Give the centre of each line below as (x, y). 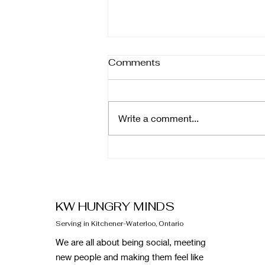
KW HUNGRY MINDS (115, 206)
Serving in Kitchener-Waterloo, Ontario (119, 223)
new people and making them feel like (130, 256)
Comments (134, 62)
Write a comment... (159, 118)
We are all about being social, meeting (131, 242)
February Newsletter (176, 133)
